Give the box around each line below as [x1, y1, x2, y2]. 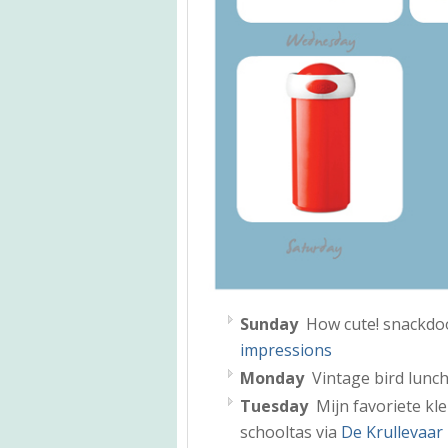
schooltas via [240, 420, 341, 443]
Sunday [240, 312, 298, 335]
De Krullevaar [341, 420, 443, 443]
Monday [240, 366, 304, 389]
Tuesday [240, 394, 312, 417]
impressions [240, 338, 332, 361]
